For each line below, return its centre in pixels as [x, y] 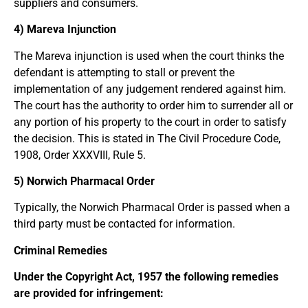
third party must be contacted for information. [124, 224]
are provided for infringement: [89, 294]
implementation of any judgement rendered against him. [150, 89]
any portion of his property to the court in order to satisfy [150, 122]
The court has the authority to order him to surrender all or [153, 105]
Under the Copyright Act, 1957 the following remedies [146, 277]
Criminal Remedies [60, 250]
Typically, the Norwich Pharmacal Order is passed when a [152, 208]
